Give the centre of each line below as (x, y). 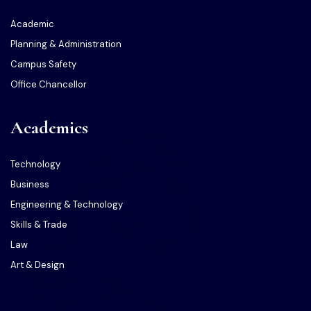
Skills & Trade (39, 225)
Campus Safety (43, 65)
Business (30, 185)
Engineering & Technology (67, 205)
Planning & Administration (66, 44)
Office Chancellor (49, 85)
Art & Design (37, 265)
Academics (49, 128)
